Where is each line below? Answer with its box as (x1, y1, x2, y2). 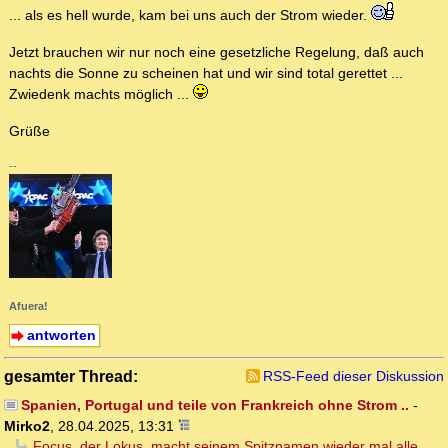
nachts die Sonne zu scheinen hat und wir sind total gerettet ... (9, 65, 403, 82)
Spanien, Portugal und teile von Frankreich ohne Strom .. (20, 396, 409, 413)
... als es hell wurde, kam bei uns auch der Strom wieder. (9, 7, 371, 24)
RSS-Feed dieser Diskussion (263, 367, 444, 384)
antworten (26, 326, 96, 343)
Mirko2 (4, 417, 50, 434)
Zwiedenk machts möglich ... (9, 86, 193, 103)
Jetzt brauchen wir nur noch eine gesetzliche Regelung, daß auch (9, 44, 424, 61)
